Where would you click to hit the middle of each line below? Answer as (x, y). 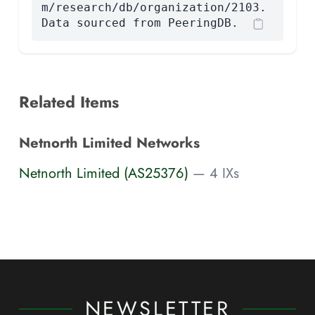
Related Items (69, 102)
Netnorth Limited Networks (109, 142)
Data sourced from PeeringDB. (140, 22)
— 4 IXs (216, 173)
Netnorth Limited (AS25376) (104, 173)
